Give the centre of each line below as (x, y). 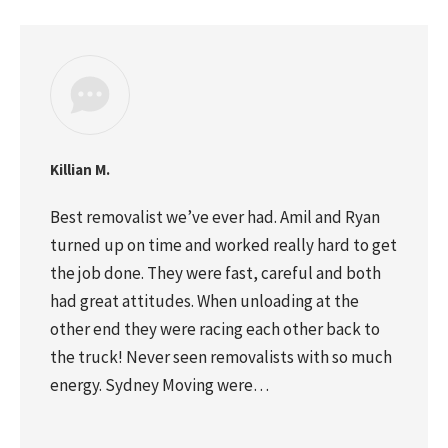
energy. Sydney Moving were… (159, 384)
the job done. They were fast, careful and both (215, 272)
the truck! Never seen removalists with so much (221, 356)
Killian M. (80, 169)
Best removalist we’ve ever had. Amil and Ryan (215, 216)
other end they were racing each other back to (215, 328)
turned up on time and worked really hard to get (223, 244)
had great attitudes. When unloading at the (204, 300)
